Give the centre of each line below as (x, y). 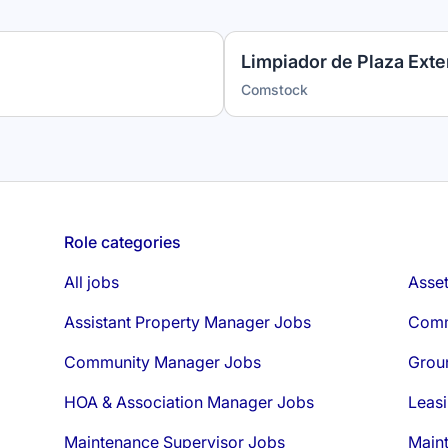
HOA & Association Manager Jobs (189, 402)
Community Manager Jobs (162, 362)
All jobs (91, 282)
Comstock (274, 89)
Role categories (122, 242)
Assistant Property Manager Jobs (187, 322)
